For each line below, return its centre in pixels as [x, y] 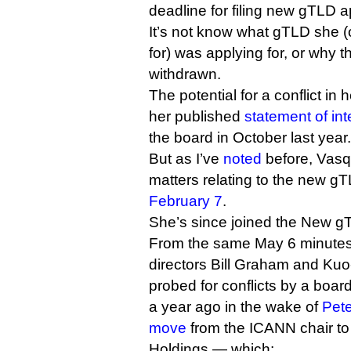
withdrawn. [185, 74]
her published [197, 116]
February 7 [186, 201]
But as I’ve [186, 159]
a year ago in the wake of [235, 307]
